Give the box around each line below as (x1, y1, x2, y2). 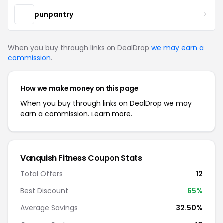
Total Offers (20, 169, 63, 179)
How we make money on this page (20, 83, 139, 93)
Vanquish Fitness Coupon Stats (20, 152, 142, 164)
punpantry (34, 9, 73, 19)
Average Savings (20, 203, 78, 213)
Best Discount (20, 186, 68, 196)
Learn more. (91, 109, 132, 119)
